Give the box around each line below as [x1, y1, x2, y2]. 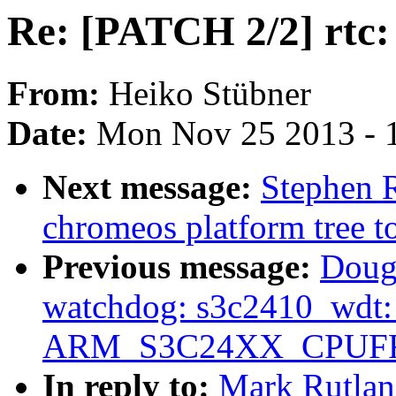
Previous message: [42, 247, 320, 286]
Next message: [42, 168, 261, 207]
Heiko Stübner [109, 74, 311, 113]
